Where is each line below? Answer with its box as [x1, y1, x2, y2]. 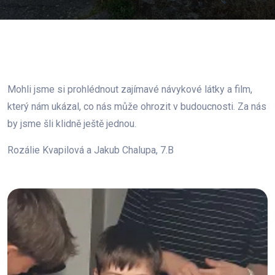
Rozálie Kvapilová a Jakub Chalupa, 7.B [7, 144, 174, 156]
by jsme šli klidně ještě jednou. [7, 118, 136, 130]
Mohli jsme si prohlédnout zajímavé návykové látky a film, [7, 83, 252, 95]
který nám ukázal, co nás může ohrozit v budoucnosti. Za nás [7, 101, 266, 112]
